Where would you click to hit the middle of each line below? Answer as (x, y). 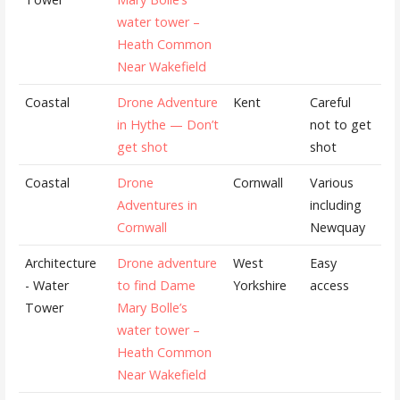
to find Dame (157, 285)
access (330, 285)
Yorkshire (260, 285)
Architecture (61, 262)
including (336, 204)
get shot (143, 146)
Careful (331, 102)
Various (332, 182)
